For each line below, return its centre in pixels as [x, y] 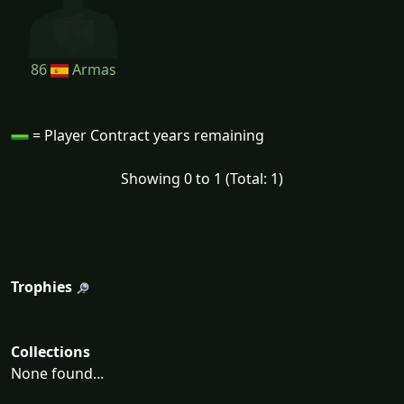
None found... [57, 374]
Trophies [41, 287]
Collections [50, 352]
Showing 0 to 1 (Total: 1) [202, 179]
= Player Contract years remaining [147, 136]
